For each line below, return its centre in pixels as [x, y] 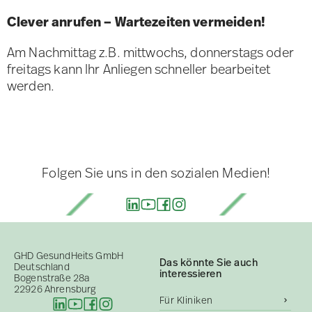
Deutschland [42, 267]
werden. [31, 86]
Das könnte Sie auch [209, 263]
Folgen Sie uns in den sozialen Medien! [156, 173]
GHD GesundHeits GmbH [69, 256]
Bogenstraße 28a [52, 278]
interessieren [190, 274]
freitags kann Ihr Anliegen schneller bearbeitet [139, 70]
